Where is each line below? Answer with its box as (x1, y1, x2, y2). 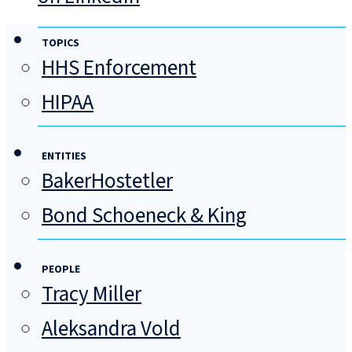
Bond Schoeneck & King (42, 200, 247, 232)
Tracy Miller (42, 279, 141, 310)
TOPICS (42, 35, 79, 52)
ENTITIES (42, 148, 86, 165)
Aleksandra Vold (42, 313, 181, 345)
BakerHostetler (42, 166, 173, 197)
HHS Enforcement (42, 53, 196, 84)
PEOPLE (42, 262, 80, 278)
